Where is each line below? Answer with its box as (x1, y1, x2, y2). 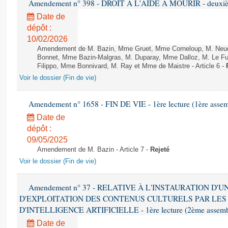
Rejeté (150, 146, 169, 153)
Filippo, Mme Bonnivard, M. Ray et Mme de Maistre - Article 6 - (37, 63, 226, 70)
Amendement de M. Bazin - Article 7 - (37, 146, 150, 153)
